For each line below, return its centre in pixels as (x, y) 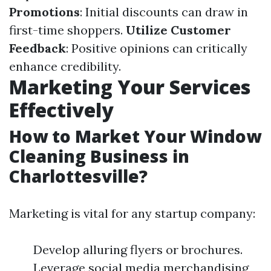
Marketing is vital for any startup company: (132, 213)
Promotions (44, 12)
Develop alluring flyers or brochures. (138, 250)
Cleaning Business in (99, 156)
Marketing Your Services (130, 87)
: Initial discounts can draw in (164, 12)
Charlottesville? (78, 176)
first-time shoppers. (67, 30)
